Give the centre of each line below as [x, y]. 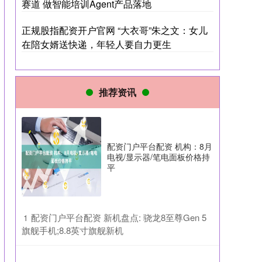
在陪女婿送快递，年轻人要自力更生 [96, 44]
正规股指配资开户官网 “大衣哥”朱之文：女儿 [115, 30]
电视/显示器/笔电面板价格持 [158, 157]
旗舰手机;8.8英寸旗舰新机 [73, 230]
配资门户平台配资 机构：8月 [160, 146]
